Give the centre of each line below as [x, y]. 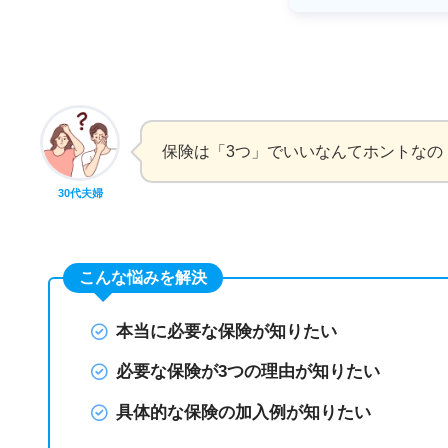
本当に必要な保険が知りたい [227, 331]
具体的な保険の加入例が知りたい [244, 412]
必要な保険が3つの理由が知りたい [248, 372]
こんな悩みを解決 [142, 277]
